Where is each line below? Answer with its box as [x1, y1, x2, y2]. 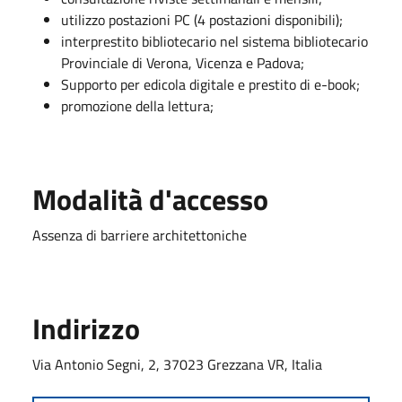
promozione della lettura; [61, 94, 214, 117]
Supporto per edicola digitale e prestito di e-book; [61, 73, 360, 95]
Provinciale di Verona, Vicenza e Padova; [61, 51, 304, 74]
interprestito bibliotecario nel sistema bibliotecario [61, 30, 368, 52]
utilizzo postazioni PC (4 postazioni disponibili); [61, 8, 343, 31]
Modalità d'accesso [32, 177, 268, 221]
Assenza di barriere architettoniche [32, 223, 247, 246]
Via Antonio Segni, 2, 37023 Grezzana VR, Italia [32, 353, 322, 375]
